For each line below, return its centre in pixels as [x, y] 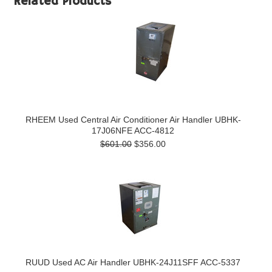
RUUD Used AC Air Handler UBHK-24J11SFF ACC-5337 [133, 262]
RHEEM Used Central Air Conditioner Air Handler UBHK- [133, 120]
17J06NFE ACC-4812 [133, 131]
